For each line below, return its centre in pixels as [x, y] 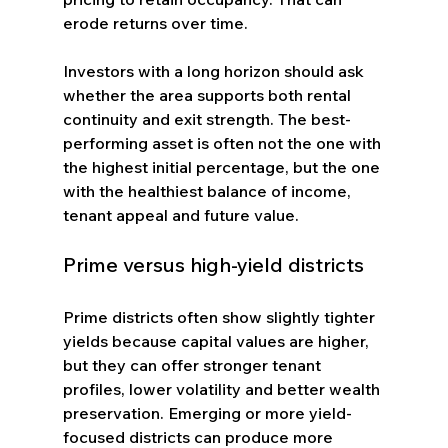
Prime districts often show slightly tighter [220, 316]
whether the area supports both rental [208, 94]
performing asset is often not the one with [223, 142]
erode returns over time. [155, 22]
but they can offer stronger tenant [193, 364]
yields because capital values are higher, [217, 340]
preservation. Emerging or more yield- [207, 412]
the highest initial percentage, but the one [223, 166]
